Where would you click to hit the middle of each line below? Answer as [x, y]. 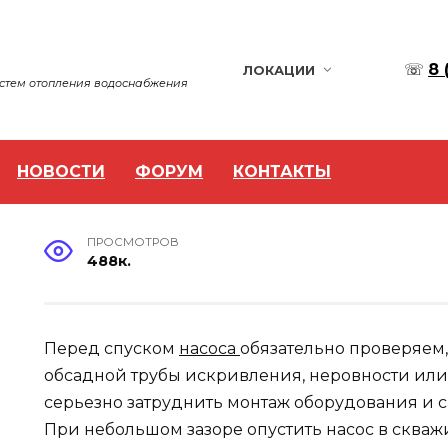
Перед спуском [111, 348]
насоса [209, 348]
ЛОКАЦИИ [278, 70]
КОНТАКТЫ [282, 171]
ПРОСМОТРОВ [133, 242]
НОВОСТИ [61, 171]
